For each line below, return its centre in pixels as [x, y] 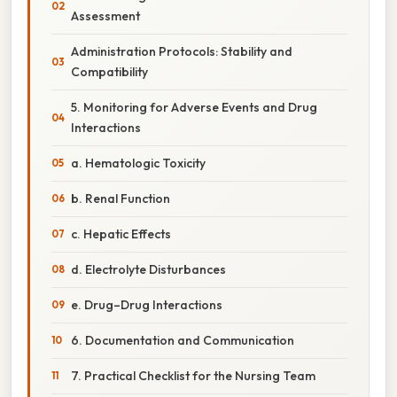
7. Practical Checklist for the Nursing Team [193, 375]
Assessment [105, 16]
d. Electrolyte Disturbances [148, 269]
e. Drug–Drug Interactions [147, 304]
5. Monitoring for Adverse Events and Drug [194, 107]
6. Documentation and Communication [183, 340]
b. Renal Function [121, 198]
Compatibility [109, 71]
